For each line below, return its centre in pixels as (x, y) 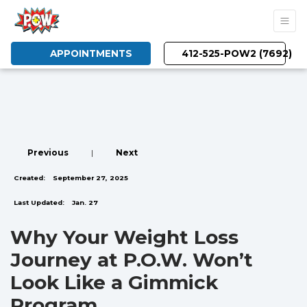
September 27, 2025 (89, 178)
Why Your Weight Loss (124, 237)
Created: (29, 178)
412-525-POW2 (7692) (235, 54)
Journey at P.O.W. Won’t (132, 260)
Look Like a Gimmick (114, 282)
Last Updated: (39, 202)
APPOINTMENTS (88, 54)
